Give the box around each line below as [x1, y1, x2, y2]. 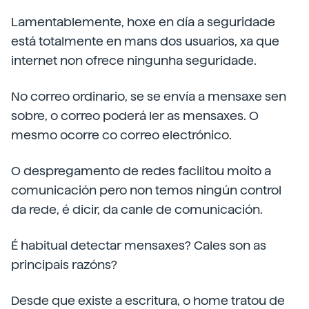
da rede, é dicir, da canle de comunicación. [11, 202, 263, 217]
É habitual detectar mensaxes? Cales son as [11, 238, 266, 252]
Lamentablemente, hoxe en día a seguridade [11, 14, 275, 29]
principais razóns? [11, 257, 117, 272]
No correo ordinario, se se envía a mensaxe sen [11, 89, 286, 103]
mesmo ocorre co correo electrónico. [11, 128, 232, 142]
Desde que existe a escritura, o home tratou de [11, 293, 285, 308]
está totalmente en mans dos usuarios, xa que [11, 34, 279, 48]
